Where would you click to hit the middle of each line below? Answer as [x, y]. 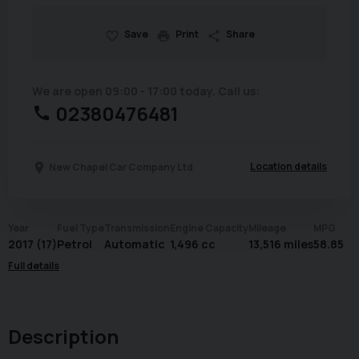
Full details [34, 265]
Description [63, 336]
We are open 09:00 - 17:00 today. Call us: [146, 91]
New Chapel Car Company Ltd [121, 167]
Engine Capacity [209, 228]
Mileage [267, 228]
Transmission [137, 228]
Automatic [135, 244]
